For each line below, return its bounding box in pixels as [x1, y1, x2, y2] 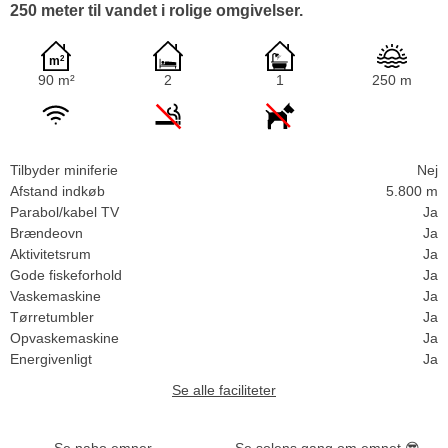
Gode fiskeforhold [10, 266, 122, 283]
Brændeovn [10, 224, 83, 241]
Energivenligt [10, 350, 92, 367]
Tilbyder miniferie [10, 161, 118, 178]
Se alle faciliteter [172, 381, 276, 398]
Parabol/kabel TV [10, 203, 119, 220]
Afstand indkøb [10, 182, 105, 199]
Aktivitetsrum [10, 245, 91, 262]
